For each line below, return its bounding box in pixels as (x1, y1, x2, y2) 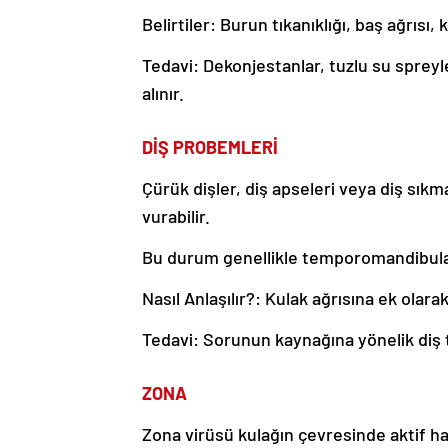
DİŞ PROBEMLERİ (142, 136, 278, 159)
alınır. (142, 82, 184, 105)
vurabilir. (142, 205, 210, 228)
